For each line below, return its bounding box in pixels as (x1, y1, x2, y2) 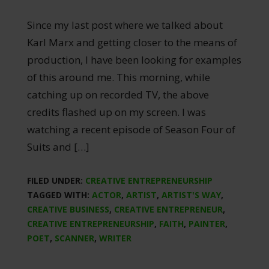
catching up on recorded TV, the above (26, 87, 209, 101)
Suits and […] (26, 139, 89, 154)
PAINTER (188, 217, 225, 229)
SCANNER (54, 232, 94, 244)
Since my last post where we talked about (26, 17, 223, 32)
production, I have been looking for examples (26, 52, 241, 67)
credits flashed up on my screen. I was (26, 104, 206, 119)
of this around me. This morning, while (26, 70, 210, 84)
